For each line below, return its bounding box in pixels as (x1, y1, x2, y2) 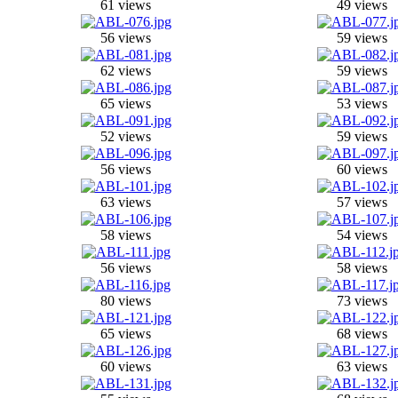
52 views (100, 128, 151, 144)
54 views (337, 227, 387, 243)
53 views (337, 95, 387, 111)
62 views (100, 62, 151, 78)
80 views (100, 292, 151, 308)
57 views (337, 194, 387, 210)
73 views (337, 292, 387, 308)
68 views (337, 325, 387, 341)
